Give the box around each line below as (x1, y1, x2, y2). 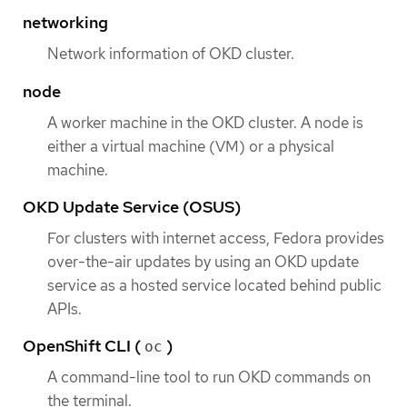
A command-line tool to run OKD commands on (47, 367, 371, 388)
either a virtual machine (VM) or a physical (47, 135, 334, 156)
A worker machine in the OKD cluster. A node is (47, 112, 363, 133)
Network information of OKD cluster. (47, 44, 294, 65)
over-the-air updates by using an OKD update (47, 251, 359, 272)
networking (23, 12, 108, 34)
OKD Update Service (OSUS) (23, 195, 241, 217)
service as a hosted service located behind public (47, 274, 382, 295)
